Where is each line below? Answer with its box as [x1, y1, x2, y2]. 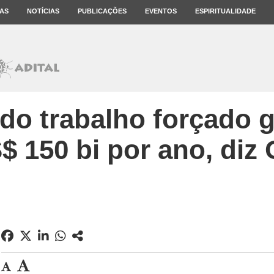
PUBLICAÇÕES [78, 7, 127, 15]
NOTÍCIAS [27, 7, 59, 15]
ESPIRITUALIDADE [195, 7, 256, 15]
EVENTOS [145, 7, 177, 15]
